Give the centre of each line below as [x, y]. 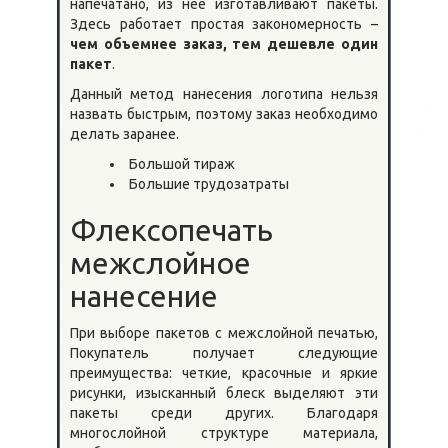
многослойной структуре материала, [224, 432]
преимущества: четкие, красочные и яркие [224, 372]
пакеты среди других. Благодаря [224, 412]
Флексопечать [171, 229]
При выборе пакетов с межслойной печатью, [224, 332]
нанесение [143, 295]
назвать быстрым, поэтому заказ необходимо [224, 113]
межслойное [160, 262]
